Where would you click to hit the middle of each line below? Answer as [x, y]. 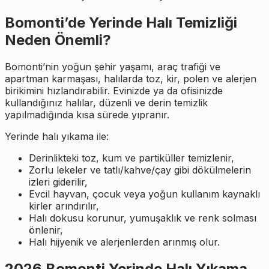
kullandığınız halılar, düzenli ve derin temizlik [106, 102]
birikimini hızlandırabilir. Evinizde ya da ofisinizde [114, 90]
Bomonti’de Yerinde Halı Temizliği [121, 22]
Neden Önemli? [58, 40]
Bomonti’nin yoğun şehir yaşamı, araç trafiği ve [113, 66]
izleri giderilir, [58, 182]
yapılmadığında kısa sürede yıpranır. [87, 114]
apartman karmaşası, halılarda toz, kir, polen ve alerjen [131, 78]
